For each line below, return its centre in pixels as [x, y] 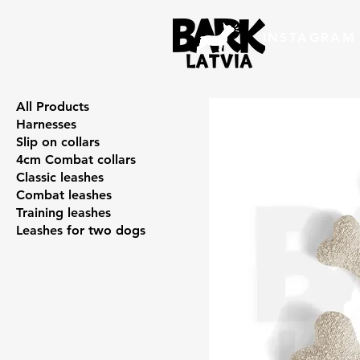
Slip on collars [58, 141]
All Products [53, 106]
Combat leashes [64, 194]
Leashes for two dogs [81, 230]
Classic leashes [60, 177]
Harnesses [46, 124]
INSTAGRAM [309, 37]
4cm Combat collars [76, 159]
